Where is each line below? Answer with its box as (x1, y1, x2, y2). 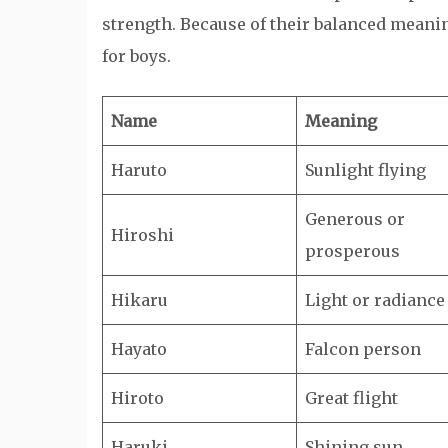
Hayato (111, 339, 167, 359)
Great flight (305, 388, 398, 408)
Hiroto (111, 388, 164, 408)
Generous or (305, 209, 405, 229)
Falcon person (305, 339, 421, 359)
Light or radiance (305, 290, 445, 310)
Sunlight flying (305, 160, 426, 180)
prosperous (305, 241, 400, 261)
